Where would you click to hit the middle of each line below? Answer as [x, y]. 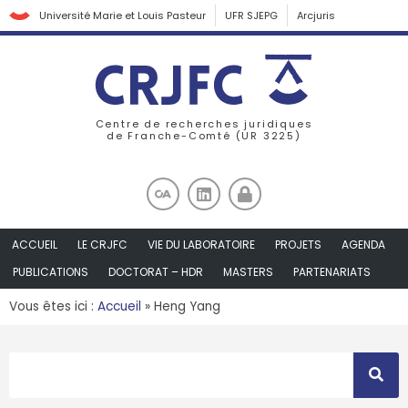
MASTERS [248, 271]
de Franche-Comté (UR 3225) [204, 136]
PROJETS [298, 244]
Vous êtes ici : [53, 306]
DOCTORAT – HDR [156, 271]
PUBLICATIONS [51, 271]
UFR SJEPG [251, 15]
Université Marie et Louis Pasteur [122, 15]
